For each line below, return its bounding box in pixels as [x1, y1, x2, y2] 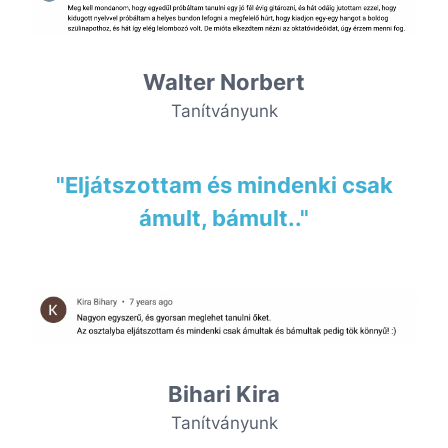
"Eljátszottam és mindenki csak [55, 172, 393, 199]
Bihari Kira [168, 380, 280, 407]
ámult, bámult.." [139, 205, 309, 232]
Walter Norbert [143, 69, 305, 96]
